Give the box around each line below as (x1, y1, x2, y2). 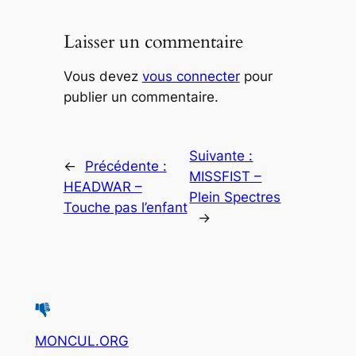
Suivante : (189, 147, 253, 164)
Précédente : (84, 157, 167, 174)
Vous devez (63, 68, 142, 84)
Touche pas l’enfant (63, 199, 188, 215)
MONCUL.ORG (34, 333, 129, 350)
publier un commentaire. (63, 88, 219, 105)
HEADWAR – (63, 178, 142, 195)
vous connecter (141, 68, 240, 84)
